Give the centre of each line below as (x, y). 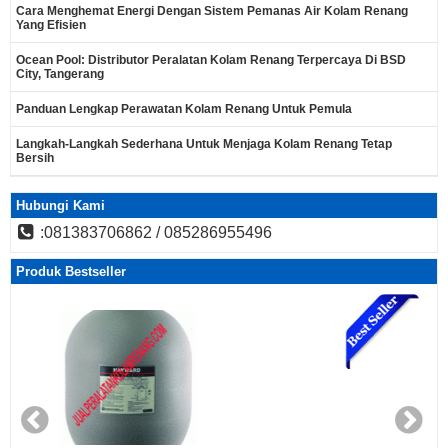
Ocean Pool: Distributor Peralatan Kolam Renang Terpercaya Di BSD (211, 60)
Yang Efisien (51, 25)
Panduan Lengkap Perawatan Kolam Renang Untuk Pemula (184, 109)
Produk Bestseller (71, 271)
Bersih (35, 158)
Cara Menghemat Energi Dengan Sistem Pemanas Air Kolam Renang (212, 11)
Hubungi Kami (60, 205)
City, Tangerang (60, 74)
